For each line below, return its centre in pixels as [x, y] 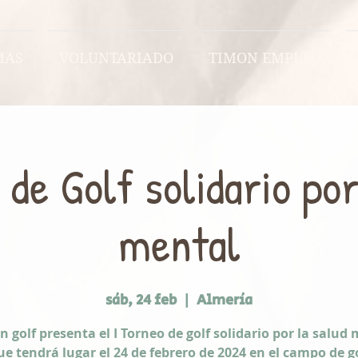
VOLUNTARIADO [116, 58]
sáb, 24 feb [141, 300]
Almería [225, 300]
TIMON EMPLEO [265, 58]
